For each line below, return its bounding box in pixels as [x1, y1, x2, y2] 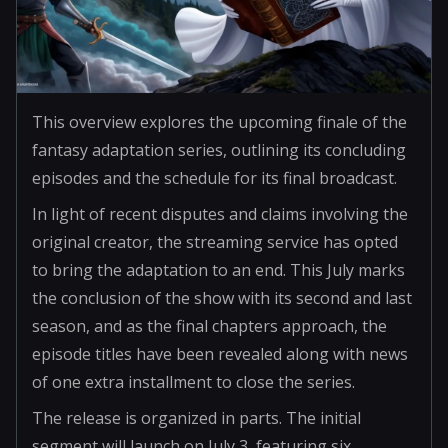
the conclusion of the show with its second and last [32, 286, 412, 309]
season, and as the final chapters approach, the [32, 314, 387, 337]
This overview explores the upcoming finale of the [32, 110, 407, 133]
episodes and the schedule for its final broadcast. [32, 166, 397, 189]
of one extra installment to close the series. [32, 370, 355, 393]
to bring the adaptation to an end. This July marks [32, 258, 405, 281]
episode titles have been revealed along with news [32, 342, 408, 365]
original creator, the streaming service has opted [32, 230, 398, 253]
